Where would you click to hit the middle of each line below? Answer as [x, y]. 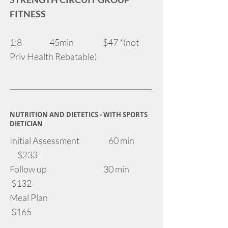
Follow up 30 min [81, 169]
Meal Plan [79, 197]
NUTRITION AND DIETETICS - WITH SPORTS [79, 115]
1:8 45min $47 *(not [74, 42]
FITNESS [28, 14]
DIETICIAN [26, 124]
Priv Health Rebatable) [53, 56]
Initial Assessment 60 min [80, 140]
